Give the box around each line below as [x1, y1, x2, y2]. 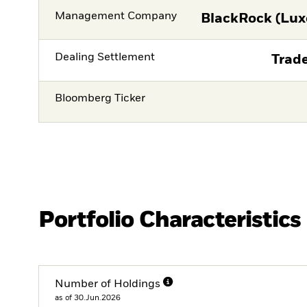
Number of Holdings [55, 279, 161, 291]
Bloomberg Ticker [55, 93, 146, 105]
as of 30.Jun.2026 [55, 294, 121, 302]
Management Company [55, 10, 177, 22]
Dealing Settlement [55, 51, 156, 63]
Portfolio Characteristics [38, 208, 301, 232]
